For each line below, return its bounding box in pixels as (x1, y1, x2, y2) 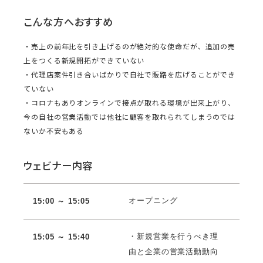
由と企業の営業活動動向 (129, 247, 218, 256)
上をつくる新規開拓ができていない (23, 56, 145, 65)
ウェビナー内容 (23, 159, 93, 172)
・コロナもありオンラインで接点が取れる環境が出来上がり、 (23, 98, 236, 107)
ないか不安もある (23, 126, 85, 136)
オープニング (129, 195, 178, 205)
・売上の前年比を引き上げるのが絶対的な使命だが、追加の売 (23, 42, 236, 51)
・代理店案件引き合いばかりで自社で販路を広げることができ (23, 70, 236, 79)
